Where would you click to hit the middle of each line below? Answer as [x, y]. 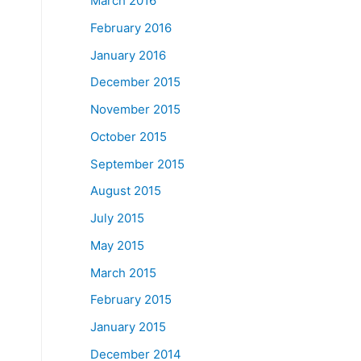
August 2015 [126, 191]
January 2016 [128, 55]
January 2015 [128, 327]
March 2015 [123, 272]
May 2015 [117, 245]
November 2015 [135, 109]
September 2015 [137, 164]
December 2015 [135, 82]
